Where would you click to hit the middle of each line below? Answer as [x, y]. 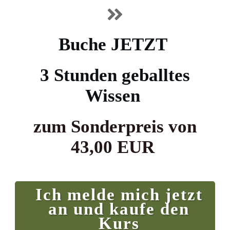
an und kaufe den [119, 209]
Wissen [115, 96]
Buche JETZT [115, 44]
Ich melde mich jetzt [119, 195]
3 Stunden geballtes [115, 75]
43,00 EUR [115, 147]
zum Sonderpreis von [115, 127]
